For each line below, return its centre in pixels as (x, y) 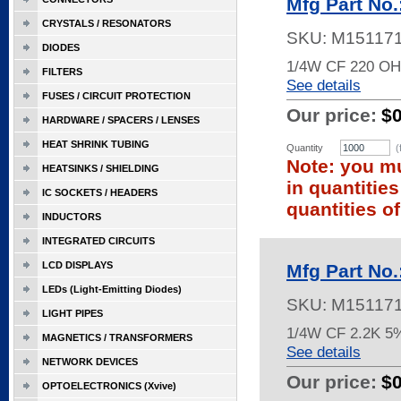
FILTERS (62, 72)
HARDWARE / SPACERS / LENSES (121, 120)
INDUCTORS (72, 217)
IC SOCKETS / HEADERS (100, 192)
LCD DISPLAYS (77, 265)
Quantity (305, 148)
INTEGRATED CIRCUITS (98, 241)
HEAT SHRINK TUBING (96, 144)
